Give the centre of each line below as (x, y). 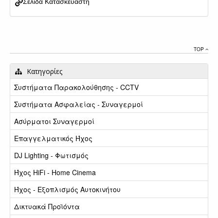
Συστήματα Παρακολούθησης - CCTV (76, 87)
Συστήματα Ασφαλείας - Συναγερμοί (79, 104)
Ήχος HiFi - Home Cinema (55, 173)
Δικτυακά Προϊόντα (47, 207)
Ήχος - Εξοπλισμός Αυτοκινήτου (67, 190)
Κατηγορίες (45, 72)
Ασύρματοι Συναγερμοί (54, 121)
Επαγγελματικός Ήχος (53, 138)
